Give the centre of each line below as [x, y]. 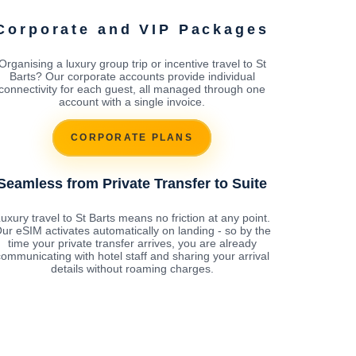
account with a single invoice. [132, 101]
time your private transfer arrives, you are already [132, 243]
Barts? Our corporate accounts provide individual [132, 76]
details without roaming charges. [132, 268]
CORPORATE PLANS [132, 138]
